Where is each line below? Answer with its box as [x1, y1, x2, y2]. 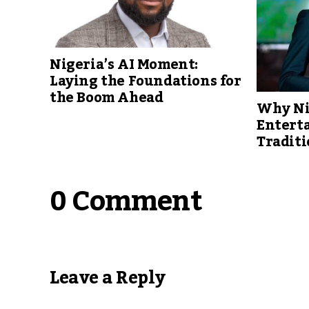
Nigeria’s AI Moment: [50, 51, 199, 79]
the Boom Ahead [50, 84, 163, 112]
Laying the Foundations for [50, 68, 241, 96]
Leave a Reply [50, 261, 166, 296]
